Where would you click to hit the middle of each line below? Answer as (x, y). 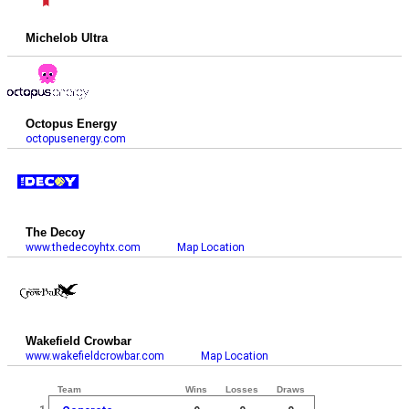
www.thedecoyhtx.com (84, 248)
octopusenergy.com (76, 139)
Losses (242, 390)
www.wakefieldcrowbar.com (95, 357)
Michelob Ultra (67, 38)
